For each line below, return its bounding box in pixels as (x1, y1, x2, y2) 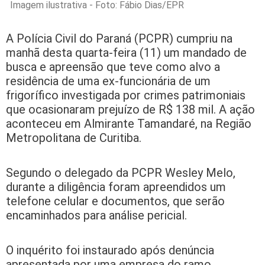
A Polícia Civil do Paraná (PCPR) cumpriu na (6, 31, 232, 46)
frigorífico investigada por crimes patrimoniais (6, 88, 245, 103)
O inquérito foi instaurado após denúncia (6, 243, 214, 258)
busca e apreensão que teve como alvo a (6, 60, 220, 75)
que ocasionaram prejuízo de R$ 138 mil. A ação (6, 102, 255, 117)
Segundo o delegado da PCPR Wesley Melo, (6, 166, 235, 180)
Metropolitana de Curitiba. (6, 131, 141, 146)
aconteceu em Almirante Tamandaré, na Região (6, 117, 251, 131)
